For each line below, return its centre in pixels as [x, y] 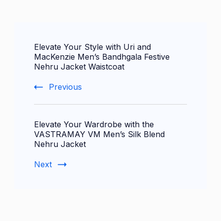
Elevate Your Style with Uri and [92, 47]
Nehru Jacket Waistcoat [79, 67]
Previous [65, 87]
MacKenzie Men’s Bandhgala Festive [102, 57]
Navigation [55, 54]
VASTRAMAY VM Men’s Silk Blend [99, 134]
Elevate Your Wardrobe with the [94, 125]
